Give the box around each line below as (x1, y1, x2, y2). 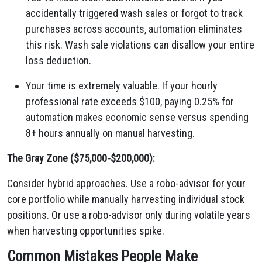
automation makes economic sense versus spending (26, 111, 249, 123)
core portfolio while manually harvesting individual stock (7, 193, 244, 205)
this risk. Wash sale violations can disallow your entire (26, 39, 254, 51)
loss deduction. (26, 54, 91, 67)
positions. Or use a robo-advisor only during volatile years (7, 209, 250, 221)
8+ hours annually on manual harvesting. (26, 127, 195, 139)
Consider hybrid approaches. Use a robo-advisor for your (7, 177, 246, 189)
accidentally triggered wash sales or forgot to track (26, 7, 243, 19)
